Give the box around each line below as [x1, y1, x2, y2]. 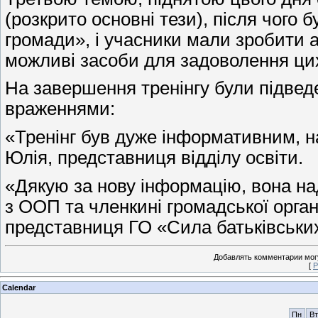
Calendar [2, 283, 35, 292]
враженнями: [5, 99, 115, 119]
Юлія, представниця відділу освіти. [5, 147, 303, 168]
